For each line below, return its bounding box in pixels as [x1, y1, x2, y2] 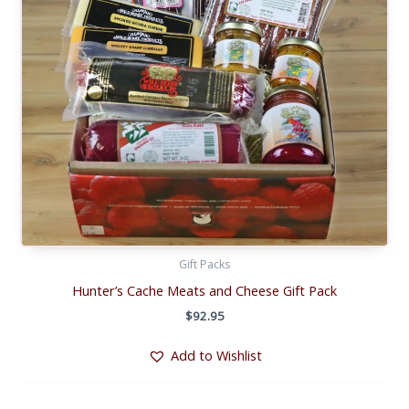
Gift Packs [179, 257, 230, 273]
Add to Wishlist [170, 345, 262, 364]
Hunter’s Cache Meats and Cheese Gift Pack [72, 280, 337, 299]
